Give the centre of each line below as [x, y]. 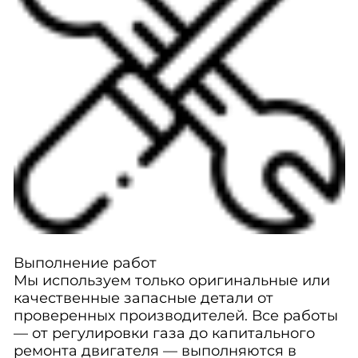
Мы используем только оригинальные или [171, 280]
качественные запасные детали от [143, 298]
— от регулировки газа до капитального [164, 333]
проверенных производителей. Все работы [175, 316]
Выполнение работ [85, 263]
